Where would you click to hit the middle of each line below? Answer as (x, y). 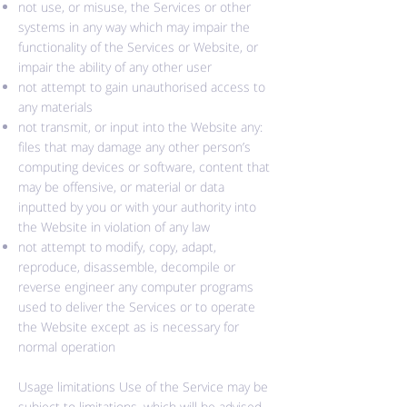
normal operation (67, 347)
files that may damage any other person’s (134, 147)
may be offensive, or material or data (121, 187)
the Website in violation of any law (114, 227)
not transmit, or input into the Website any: (140, 127)
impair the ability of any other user (115, 67)
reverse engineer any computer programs (136, 287)
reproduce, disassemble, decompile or (127, 267)
